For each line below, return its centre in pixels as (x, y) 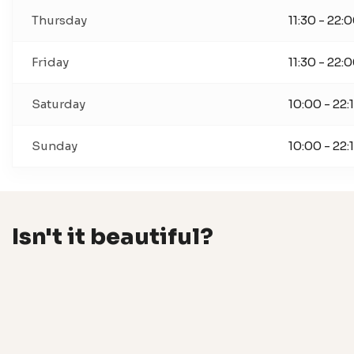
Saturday (58, 104)
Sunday (55, 146)
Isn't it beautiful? (113, 236)
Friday (50, 62)
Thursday (59, 20)
